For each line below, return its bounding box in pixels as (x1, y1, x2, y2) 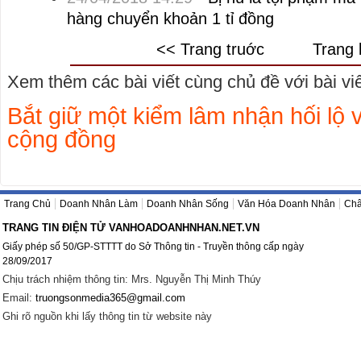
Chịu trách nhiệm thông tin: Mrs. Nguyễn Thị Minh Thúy (2, 273, 261, 285)
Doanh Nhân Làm (60, 198, 138, 210)
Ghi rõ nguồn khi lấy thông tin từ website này (2, 310, 212, 322)
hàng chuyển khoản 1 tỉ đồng (66, 10, 274, 27)
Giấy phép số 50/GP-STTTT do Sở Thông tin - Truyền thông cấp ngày (2, 241, 304, 251)
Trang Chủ (4, 198, 51, 210)
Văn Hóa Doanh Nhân (238, 198, 335, 210)
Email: (2, 292, 35, 304)
